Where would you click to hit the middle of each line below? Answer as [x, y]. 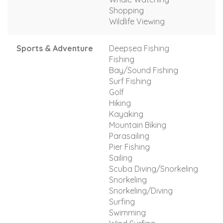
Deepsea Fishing [139, 48]
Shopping [126, 10]
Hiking [120, 103]
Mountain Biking [138, 125]
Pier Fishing [129, 147]
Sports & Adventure [55, 48]
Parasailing [129, 136]
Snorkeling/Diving [141, 190]
